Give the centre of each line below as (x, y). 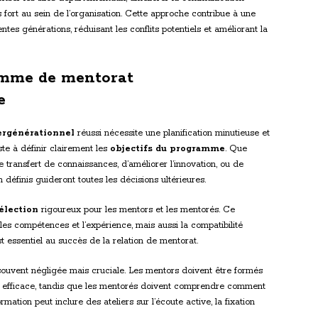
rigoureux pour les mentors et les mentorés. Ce (137, 210)
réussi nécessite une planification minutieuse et (172, 133)
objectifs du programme (168, 149)
